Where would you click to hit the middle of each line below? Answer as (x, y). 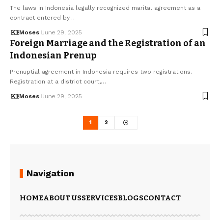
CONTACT (162, 198)
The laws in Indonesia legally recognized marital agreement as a (105, 8)
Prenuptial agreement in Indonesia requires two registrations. (101, 71)
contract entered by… (42, 17)
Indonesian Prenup (53, 55)
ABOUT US (62, 198)
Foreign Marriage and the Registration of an (108, 43)
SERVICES (100, 198)
